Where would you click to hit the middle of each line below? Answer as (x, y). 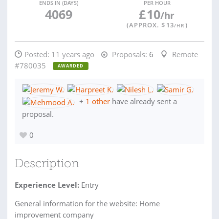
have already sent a (143, 101)
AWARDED (71, 66)
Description (47, 164)
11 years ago (73, 54)
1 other (98, 101)
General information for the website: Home (87, 203)
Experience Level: (47, 185)
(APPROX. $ (146, 25)
